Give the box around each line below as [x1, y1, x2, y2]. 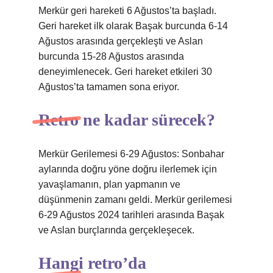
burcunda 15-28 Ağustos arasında [38, 51, 184, 62]
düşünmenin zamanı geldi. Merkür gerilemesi [38, 194, 232, 205]
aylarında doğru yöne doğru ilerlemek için [38, 164, 217, 174]
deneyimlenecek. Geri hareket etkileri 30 [38, 66, 212, 77]
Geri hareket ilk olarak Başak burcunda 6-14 [38, 21, 228, 31]
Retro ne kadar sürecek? [38, 110, 215, 129]
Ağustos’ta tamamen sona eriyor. [38, 82, 179, 92]
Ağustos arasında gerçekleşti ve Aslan [38, 36, 203, 46]
